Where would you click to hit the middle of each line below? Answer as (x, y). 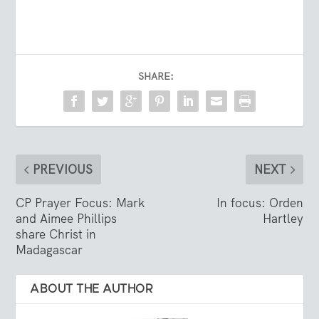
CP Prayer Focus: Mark (80, 203)
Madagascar (49, 250)
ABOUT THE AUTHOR (92, 289)
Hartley (283, 219)
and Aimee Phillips (67, 219)
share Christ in (56, 235)
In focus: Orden (260, 203)
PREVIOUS (63, 170)
